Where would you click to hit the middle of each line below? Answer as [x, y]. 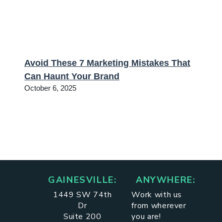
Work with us [157, 194]
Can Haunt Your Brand [72, 76]
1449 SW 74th [82, 194]
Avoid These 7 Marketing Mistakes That [108, 63]
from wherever [159, 205]
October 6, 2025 [51, 88]
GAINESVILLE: [83, 180]
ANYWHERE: [166, 180]
